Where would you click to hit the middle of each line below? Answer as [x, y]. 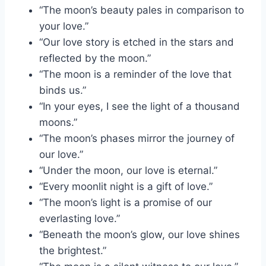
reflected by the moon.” [95, 58]
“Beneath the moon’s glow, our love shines [140, 234]
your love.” [64, 26]
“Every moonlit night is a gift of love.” [126, 186]
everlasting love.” [80, 218]
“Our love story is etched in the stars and [137, 42]
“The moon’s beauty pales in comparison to [142, 10]
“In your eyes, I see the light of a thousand [140, 106]
